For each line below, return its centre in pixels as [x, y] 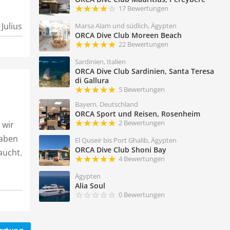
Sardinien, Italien [100, 62]
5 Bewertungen [141, 90]
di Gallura [92, 81]
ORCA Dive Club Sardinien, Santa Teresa [144, 71]
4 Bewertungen [141, 159]
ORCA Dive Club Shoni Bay [120, 150]
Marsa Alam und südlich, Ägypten [126, 26]
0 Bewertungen [141, 195]
